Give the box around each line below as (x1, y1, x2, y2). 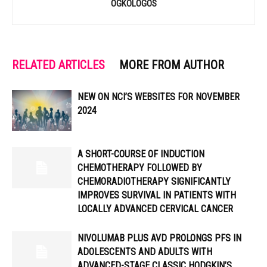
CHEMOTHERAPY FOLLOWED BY (77, 162, 202, 173)
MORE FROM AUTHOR (119, 58, 224, 72)
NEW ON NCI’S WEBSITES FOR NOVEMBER (77, 91, 240, 103)
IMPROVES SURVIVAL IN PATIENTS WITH (77, 190, 236, 201)
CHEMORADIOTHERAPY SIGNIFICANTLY (77, 176, 231, 187)
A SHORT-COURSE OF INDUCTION (77, 148, 204, 160)
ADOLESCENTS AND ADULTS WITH (77, 246, 212, 257)
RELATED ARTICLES (12, 58, 105, 72)
